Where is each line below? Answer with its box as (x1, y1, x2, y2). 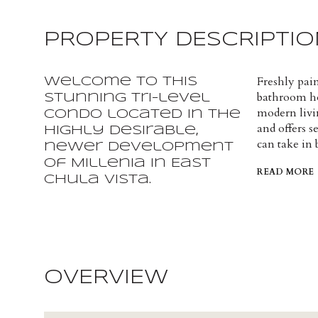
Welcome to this (44, 75, 197, 88)
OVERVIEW (44, 268, 168, 287)
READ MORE (257, 166, 314, 177)
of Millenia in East (44, 157, 211, 170)
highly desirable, (44, 124, 198, 137)
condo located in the (44, 108, 241, 121)
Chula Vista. (44, 173, 151, 186)
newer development (44, 141, 234, 153)
